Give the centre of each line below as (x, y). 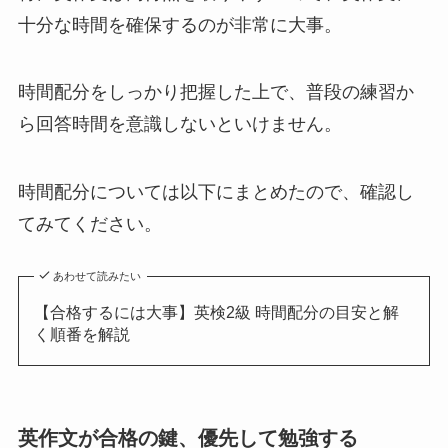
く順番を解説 (81, 334)
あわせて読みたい (97, 276)
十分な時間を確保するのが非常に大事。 (179, 24)
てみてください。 (89, 224)
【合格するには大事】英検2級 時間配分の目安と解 (216, 312)
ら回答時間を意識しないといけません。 (179, 124)
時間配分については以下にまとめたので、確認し (215, 192)
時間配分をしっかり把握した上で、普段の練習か (215, 92)
